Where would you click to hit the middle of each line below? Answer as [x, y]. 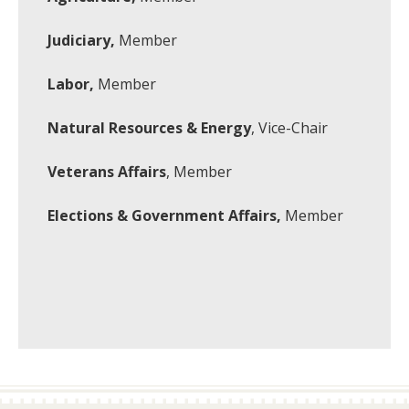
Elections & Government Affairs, [164, 215]
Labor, [71, 84]
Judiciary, [81, 40]
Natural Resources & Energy [149, 128]
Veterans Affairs [107, 172]
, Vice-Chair [289, 128]
